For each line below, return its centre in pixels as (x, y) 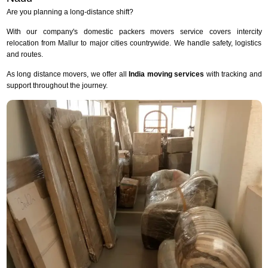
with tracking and (233, 74)
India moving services (166, 74)
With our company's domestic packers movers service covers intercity (134, 31)
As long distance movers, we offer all (67, 74)
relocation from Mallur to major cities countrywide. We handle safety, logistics (134, 43)
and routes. (25, 54)
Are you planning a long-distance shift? (70, 12)
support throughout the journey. (57, 85)
